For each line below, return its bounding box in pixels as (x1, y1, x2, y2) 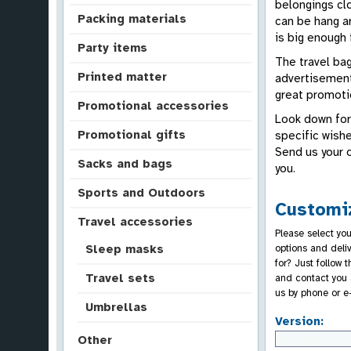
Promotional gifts (78, 128, 186, 142)
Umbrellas (85, 300, 147, 314)
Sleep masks (85, 242, 164, 256)
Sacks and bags (78, 157, 172, 171)
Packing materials (78, 12, 186, 26)
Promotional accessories (78, 99, 229, 113)
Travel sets (85, 271, 155, 285)
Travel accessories (78, 215, 193, 229)
